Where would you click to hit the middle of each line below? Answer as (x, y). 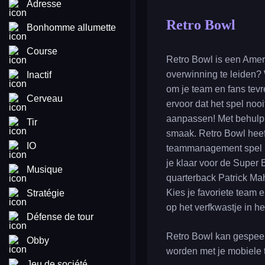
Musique (45, 169)
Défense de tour (60, 217)
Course (42, 51)
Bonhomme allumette (71, 28)
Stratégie (46, 193)
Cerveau (45, 98)
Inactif (39, 75)
